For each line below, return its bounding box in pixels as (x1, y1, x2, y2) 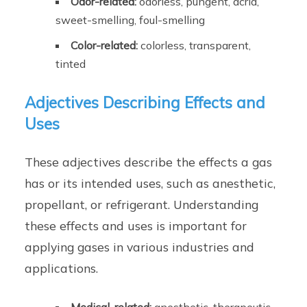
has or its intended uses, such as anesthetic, (25, 175, 276, 191)
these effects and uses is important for (25, 218, 247, 234)
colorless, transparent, (138, 38, 251, 53)
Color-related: (71, 38, 138, 53)
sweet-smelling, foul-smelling (56, 13, 206, 27)
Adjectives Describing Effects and (25, 93, 266, 113)
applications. (25, 260, 99, 276)
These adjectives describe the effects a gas (25, 154, 273, 170)
